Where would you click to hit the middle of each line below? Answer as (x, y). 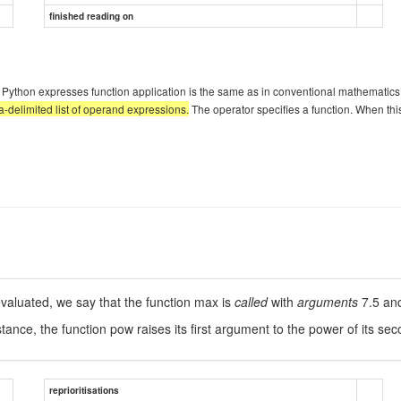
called (251, 301)
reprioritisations (84, 390)
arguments (328, 301)
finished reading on (91, 16)
